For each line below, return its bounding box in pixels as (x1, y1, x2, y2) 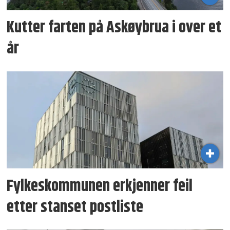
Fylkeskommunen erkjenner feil (7, 174, 193, 199)
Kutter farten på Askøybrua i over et (7, 15, 222, 40)
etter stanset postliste (7, 195, 144, 220)
